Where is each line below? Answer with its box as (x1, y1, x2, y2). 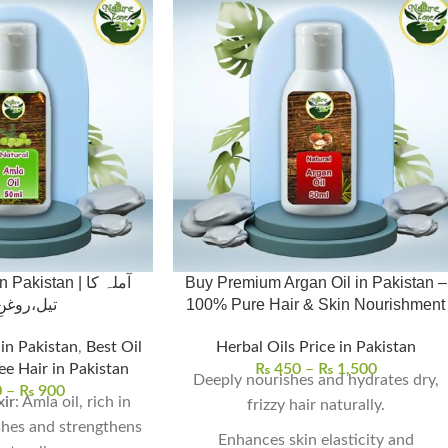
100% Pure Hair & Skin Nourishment (186, 296, 446, 314)
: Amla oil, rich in (15, 394, 132, 411)
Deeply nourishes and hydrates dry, (192, 372, 439, 389)
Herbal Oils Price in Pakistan (215, 339, 416, 356)
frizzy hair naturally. (246, 397, 385, 414)
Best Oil (86, 339, 143, 356)
